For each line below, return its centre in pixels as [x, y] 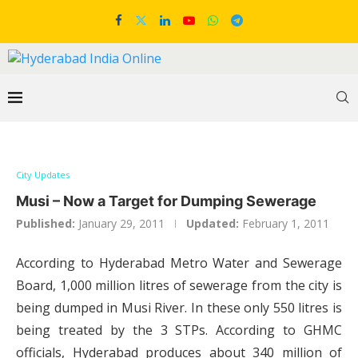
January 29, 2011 [121, 223]
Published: [46, 223]
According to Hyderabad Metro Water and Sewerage [179, 263]
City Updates [43, 175]
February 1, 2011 [286, 223]
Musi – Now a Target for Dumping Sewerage [166, 201]
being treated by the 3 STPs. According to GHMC [179, 330]
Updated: [213, 223]
